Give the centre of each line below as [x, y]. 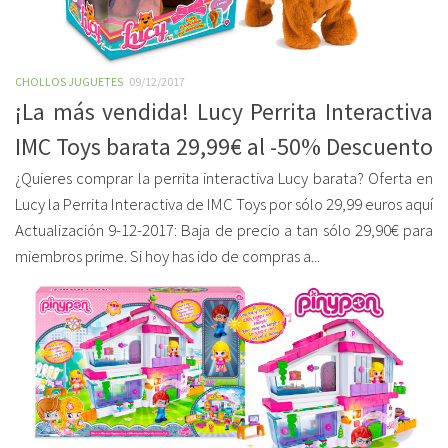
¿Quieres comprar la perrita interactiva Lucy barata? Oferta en [224, 178]
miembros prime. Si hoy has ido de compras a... [167, 256]
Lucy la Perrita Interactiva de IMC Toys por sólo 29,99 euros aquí [224, 204]
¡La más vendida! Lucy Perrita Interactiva [224, 111]
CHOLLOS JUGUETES [69, 81]
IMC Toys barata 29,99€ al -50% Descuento [224, 146]
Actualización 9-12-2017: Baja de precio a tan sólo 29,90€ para [224, 230]
